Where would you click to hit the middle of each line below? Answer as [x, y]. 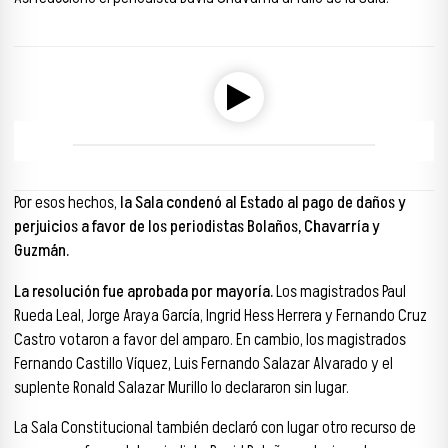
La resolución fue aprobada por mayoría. [143, 291]
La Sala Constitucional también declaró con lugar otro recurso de [215, 428]
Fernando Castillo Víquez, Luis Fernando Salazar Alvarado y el [203, 363]
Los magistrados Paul [339, 291]
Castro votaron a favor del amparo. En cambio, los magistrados [210, 339]
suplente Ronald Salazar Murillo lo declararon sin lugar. [181, 387]
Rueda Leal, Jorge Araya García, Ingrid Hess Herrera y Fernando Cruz [220, 315]
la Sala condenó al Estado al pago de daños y [263, 202]
